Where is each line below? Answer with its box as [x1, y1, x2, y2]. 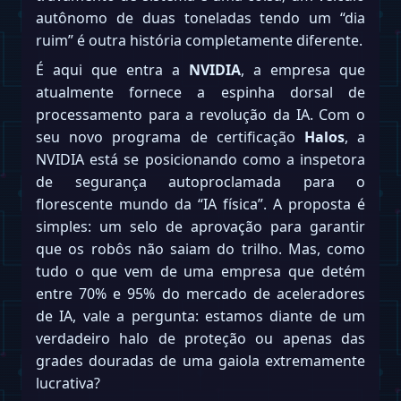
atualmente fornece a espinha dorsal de [36, 81, 365, 102]
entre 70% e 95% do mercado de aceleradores [36, 283, 365, 303]
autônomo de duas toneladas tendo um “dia [36, 7, 365, 28]
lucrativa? [36, 372, 100, 393]
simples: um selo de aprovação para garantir [36, 216, 365, 236]
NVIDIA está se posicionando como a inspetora [36, 149, 365, 169]
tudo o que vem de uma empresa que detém [36, 260, 365, 281]
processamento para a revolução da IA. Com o [36, 104, 365, 124]
